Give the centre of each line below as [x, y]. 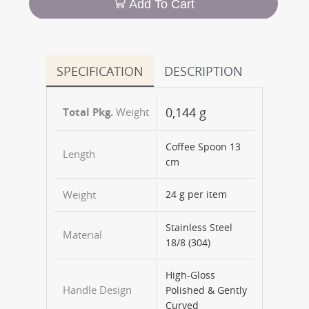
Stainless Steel [199, 228]
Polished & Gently [206, 290]
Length [79, 154]
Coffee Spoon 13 [203, 147]
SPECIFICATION [100, 71]
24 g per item [196, 195]
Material [82, 235]
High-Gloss [190, 275]
